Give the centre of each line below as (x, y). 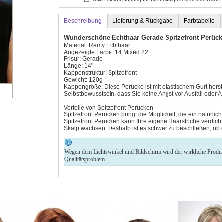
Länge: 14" (79, 66)
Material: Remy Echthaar (97, 45)
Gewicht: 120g (83, 80)
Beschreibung (83, 21)
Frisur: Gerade (83, 59)
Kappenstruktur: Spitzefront (100, 73)
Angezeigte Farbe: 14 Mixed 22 (106, 52)
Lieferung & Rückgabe (143, 21)
